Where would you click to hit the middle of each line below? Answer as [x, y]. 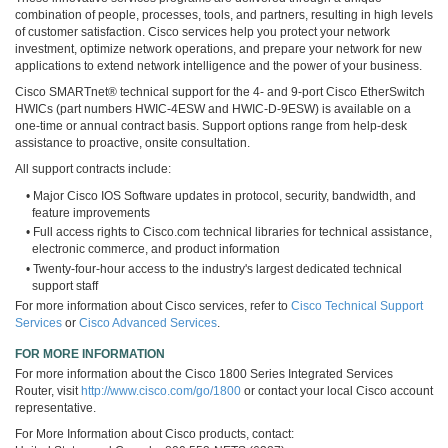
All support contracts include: [93, 169]
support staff [65, 285]
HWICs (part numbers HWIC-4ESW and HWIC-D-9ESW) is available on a [213, 108]
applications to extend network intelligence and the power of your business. [218, 65]
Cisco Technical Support [357, 305]
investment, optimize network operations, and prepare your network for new [218, 48]
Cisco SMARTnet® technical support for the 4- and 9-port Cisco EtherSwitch [220, 91]
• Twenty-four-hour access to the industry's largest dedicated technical [213, 268]
